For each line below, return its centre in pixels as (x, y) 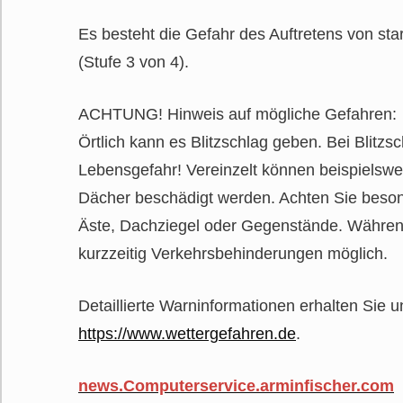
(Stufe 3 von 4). (134, 62)
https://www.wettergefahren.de (187, 333)
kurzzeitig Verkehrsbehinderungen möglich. (233, 253)
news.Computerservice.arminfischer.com (236, 385)
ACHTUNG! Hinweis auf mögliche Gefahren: (237, 114)
